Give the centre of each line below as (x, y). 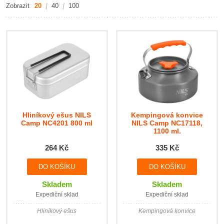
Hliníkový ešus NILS (57, 115)
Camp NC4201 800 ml (57, 123)
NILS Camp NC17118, (167, 123)
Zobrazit (18, 6)
